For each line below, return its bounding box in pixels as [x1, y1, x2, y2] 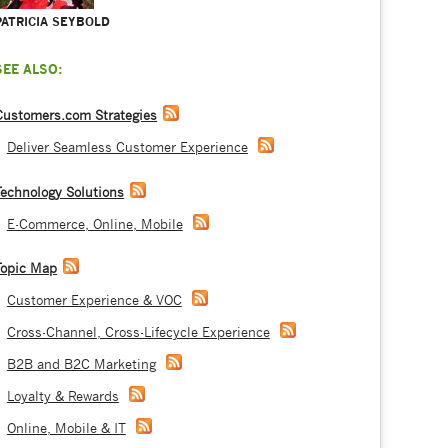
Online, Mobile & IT [6, 421, 126, 437]
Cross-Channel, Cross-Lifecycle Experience [6, 325, 270, 341]
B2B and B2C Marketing [6, 357, 156, 373]
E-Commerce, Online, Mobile [6, 216, 183, 232]
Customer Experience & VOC [6, 293, 182, 309]
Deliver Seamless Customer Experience [6, 140, 248, 156]
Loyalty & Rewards [6, 389, 119, 405]
